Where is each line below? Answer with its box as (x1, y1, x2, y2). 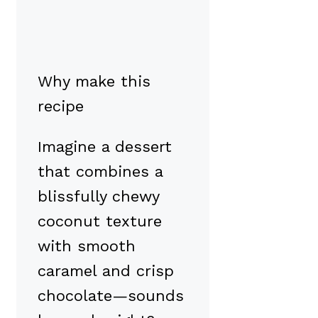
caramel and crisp (38, 261, 174, 280)
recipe (38, 97, 84, 115)
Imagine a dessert (38, 137, 172, 155)
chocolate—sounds (38, 286, 184, 305)
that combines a (38, 162, 163, 180)
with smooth (38, 236, 136, 255)
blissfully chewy (38, 187, 159, 205)
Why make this (38, 72, 150, 90)
